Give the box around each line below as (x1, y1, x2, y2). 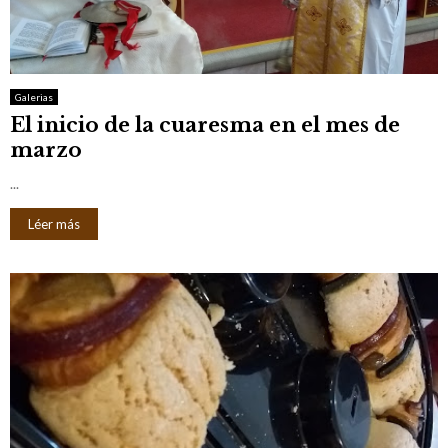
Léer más (28, 215, 80, 232)
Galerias (15, 90, 53, 103)
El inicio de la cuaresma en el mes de (10, 112, 400, 137)
